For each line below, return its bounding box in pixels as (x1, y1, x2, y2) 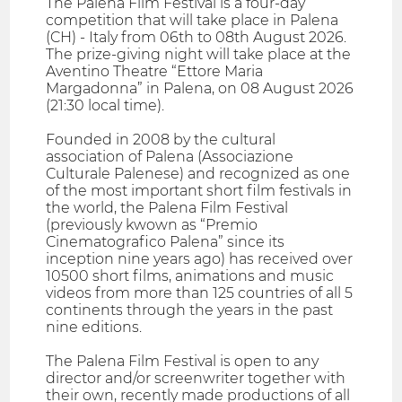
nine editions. (46, 319, 143, 336)
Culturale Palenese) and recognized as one (46, 165, 351, 183)
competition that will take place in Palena (46, 12, 339, 30)
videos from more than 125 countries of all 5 (46, 284, 354, 302)
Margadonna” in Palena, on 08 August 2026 (46, 80, 354, 98)
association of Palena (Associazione (46, 148, 294, 166)
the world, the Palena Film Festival (46, 199, 289, 217)
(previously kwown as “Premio (46, 216, 258, 234)
